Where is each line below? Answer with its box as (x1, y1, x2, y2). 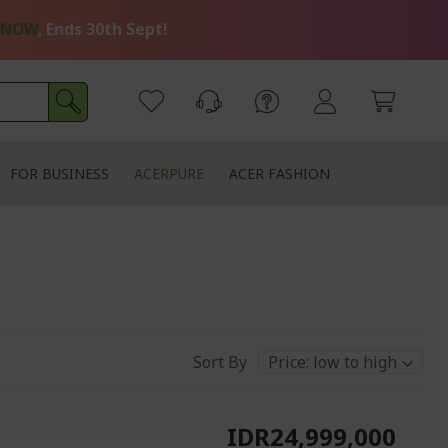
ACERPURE (133, 164, 204, 183)
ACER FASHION (228, 164, 330, 183)
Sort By (193, 351, 247, 373)
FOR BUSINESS (9, 164, 109, 183)
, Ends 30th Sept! (37, 19, 167, 40)
